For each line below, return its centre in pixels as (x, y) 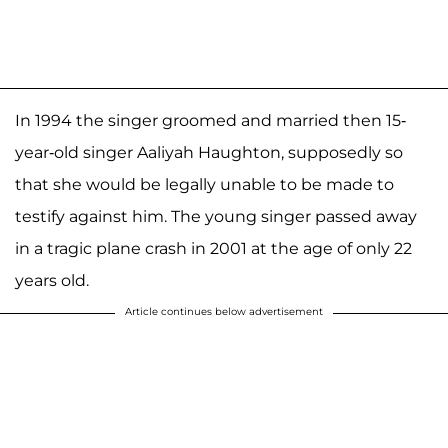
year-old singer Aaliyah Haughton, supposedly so (209, 153)
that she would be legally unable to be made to (204, 185)
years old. (52, 281)
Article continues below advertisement (224, 312)
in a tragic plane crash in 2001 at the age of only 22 (213, 249)
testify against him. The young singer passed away (216, 217)
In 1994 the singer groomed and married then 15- (210, 121)
